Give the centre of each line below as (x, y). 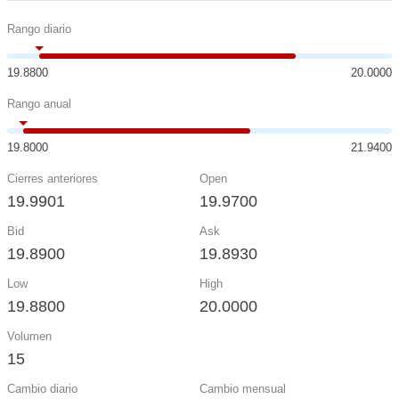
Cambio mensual (243, 389)
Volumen (29, 336)
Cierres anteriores (53, 179)
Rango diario (39, 29)
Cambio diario (42, 389)
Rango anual (39, 104)
